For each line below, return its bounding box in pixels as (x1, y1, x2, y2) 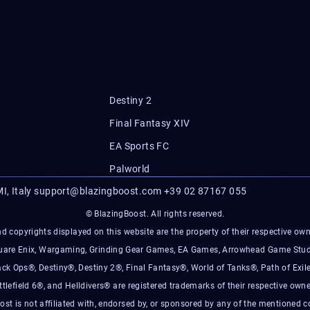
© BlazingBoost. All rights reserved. (85, 209, 225, 219)
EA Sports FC (109, 140, 170, 152)
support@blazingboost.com (34, 185, 162, 197)
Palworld (109, 163, 150, 174)
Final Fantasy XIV (109, 118, 190, 129)
